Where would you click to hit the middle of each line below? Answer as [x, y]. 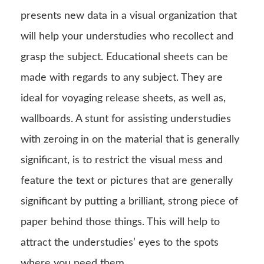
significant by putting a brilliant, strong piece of [129, 201]
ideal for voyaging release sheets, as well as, [123, 98]
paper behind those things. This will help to [120, 222]
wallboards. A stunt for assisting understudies [126, 119]
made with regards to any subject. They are [122, 77]
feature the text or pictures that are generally [127, 181]
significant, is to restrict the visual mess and [122, 160]
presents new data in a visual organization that [129, 16]
